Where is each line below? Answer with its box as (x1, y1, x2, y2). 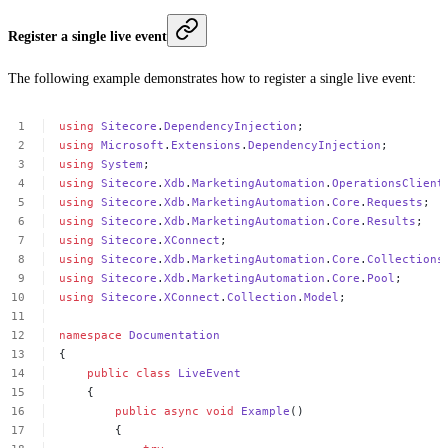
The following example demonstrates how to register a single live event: (8, 71, 416, 87)
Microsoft (101, 137, 165, 152)
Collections (367, 251, 445, 266)
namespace (59, 327, 123, 342)
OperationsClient (332, 175, 445, 190)
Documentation (129, 327, 221, 342)
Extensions (171, 137, 242, 152)
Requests (367, 194, 424, 209)
